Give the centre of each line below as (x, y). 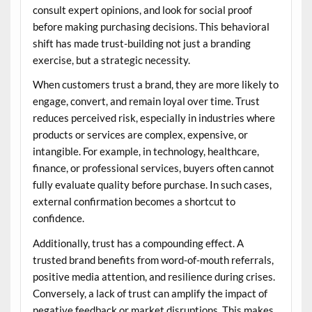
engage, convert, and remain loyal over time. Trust (146, 101)
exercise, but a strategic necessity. (111, 60)
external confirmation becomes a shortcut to (134, 202)
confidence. (58, 218)
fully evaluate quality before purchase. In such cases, (152, 185)
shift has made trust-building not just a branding (141, 44)
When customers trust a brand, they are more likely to (155, 85)
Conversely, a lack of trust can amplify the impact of (150, 293)
